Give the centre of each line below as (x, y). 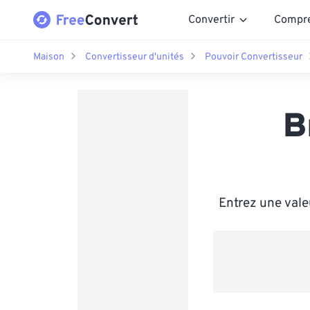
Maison (49, 57)
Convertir (211, 20)
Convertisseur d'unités (135, 57)
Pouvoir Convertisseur (254, 57)
